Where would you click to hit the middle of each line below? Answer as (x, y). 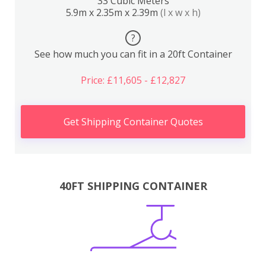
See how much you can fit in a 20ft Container (133, 54)
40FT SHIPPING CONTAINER (133, 186)
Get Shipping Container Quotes (133, 121)
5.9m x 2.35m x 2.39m (113, 12)
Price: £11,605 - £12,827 (133, 80)
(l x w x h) (180, 12)
